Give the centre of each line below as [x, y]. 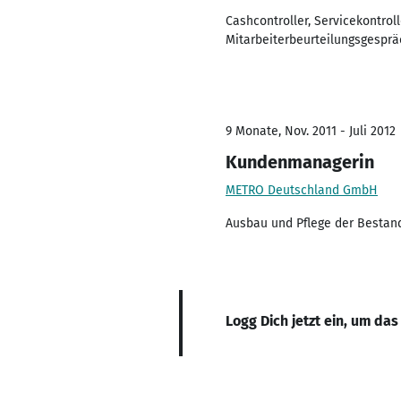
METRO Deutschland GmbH [302, 190]
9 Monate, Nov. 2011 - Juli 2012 [311, 131]
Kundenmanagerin [300, 162]
